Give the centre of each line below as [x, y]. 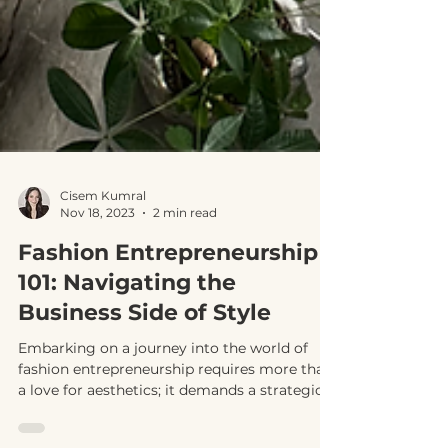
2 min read [185, 244]
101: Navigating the [127, 314]
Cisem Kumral [103, 227]
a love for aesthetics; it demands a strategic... [175, 422]
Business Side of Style [144, 344]
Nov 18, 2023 [97, 244]
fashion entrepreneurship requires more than [175, 401]
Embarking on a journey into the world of [163, 380]
